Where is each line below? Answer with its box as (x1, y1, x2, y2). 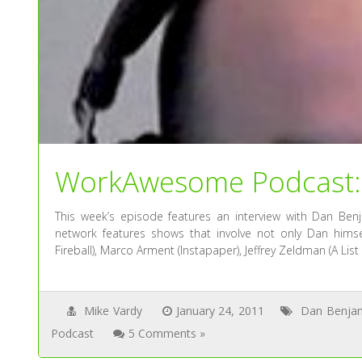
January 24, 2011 (175, 303, 265, 319)
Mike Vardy (83, 303, 142, 319)
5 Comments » (128, 326, 206, 342)
